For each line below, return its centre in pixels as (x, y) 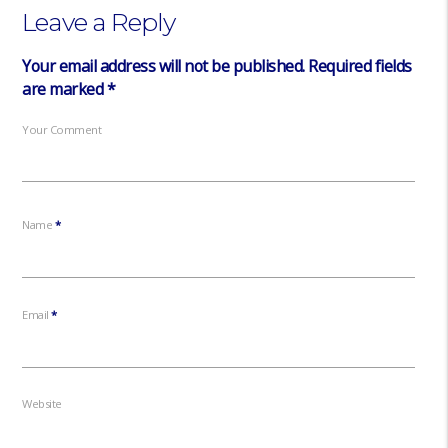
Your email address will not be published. (163, 65)
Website (42, 404)
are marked (64, 88)
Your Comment (62, 129)
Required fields (360, 65)
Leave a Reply (99, 22)
